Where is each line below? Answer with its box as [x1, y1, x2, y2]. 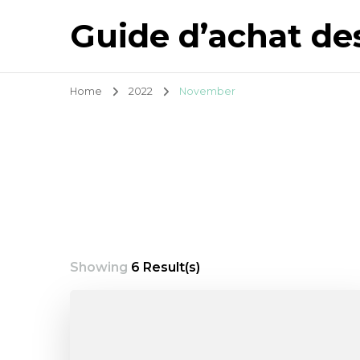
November [179, 84, 235, 97]
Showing [70, 260, 131, 275]
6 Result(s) [131, 260, 200, 275]
